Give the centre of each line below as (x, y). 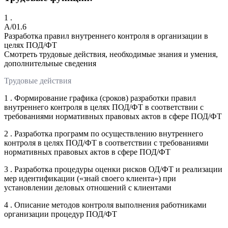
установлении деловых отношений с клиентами (88, 187)
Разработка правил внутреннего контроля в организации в (106, 36)
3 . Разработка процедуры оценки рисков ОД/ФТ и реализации (113, 169)
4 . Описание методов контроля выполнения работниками (105, 205)
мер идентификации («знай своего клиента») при (90, 178)
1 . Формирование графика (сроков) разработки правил (100, 98)
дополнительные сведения (50, 63)
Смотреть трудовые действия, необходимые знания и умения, (111, 54)
